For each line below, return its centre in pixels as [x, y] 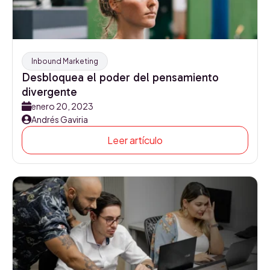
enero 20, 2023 [62, 106]
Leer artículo [135, 140]
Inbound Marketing [65, 61]
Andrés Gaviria [60, 119]
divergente [49, 92]
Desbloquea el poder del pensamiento [120, 77]
